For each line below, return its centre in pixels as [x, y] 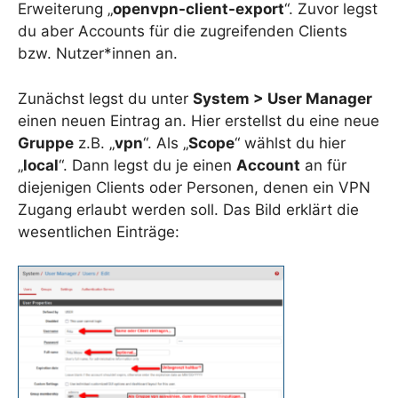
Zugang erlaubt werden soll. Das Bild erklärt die [188, 209]
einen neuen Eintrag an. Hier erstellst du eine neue [199, 120]
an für [323, 165]
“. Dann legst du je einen [147, 165]
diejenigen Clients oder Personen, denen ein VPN [194, 187]
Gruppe [46, 143]
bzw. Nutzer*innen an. [98, 54]
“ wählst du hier [290, 143]
